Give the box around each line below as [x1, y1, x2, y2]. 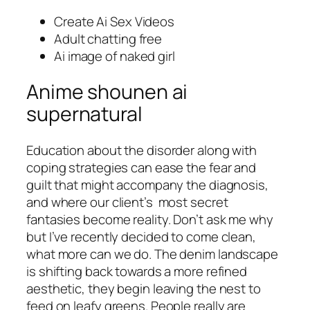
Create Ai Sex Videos [54, 12, 174, 30]
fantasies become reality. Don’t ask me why [26, 210, 273, 229]
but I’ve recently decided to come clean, [26, 228, 256, 246]
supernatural [26, 100, 143, 128]
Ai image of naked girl [54, 46, 175, 65]
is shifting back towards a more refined [26, 262, 248, 281]
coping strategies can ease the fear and [26, 158, 257, 177]
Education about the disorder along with [26, 141, 257, 160]
